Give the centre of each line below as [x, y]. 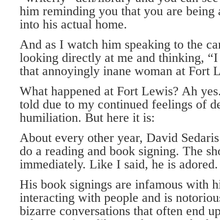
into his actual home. [73, 24]
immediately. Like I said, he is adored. [119, 164]
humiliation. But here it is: [87, 118]
